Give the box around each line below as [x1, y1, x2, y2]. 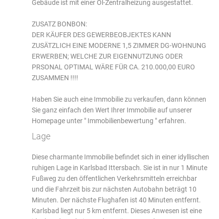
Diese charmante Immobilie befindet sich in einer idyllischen [32, 153, 209, 161]
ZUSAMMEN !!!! [32, 73, 78, 82]
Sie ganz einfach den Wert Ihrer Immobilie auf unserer [32, 106, 192, 114]
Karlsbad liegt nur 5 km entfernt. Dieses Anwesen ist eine [32, 206, 202, 215]
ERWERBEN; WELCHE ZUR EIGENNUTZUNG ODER [32, 52, 183, 60]
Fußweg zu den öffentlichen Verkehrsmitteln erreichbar [32, 174, 197, 182]
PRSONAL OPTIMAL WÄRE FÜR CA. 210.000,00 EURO [32, 63, 195, 71]
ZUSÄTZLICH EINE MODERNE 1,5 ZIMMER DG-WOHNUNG [32, 41, 206, 49]
